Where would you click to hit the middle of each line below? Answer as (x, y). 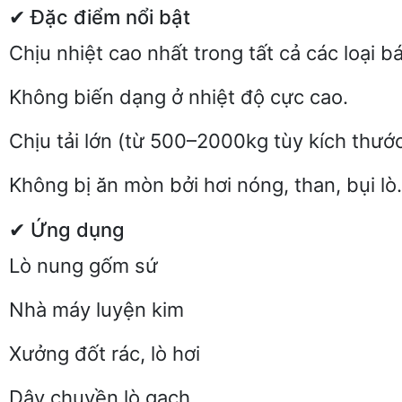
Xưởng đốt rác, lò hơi (105, 354)
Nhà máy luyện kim (96, 310)
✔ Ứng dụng (67, 230)
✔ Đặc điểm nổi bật (100, 17)
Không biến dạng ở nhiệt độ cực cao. (179, 97)
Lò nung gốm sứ (83, 266)
